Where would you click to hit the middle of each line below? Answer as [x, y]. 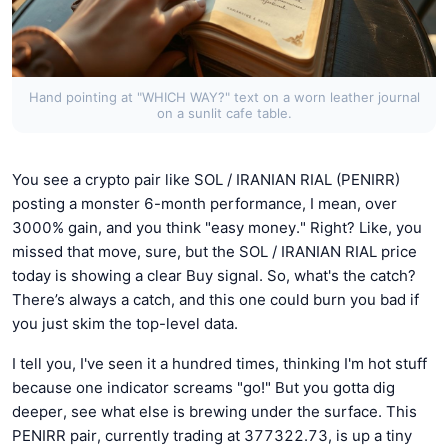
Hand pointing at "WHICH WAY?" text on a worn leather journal [224, 96]
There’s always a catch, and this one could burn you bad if [215, 299]
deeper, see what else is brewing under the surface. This [214, 411]
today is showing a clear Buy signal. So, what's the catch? [214, 275]
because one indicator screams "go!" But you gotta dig [203, 387]
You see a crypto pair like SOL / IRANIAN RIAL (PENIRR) [206, 179]
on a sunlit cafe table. [224, 112]
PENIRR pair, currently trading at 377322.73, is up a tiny [212, 435]
